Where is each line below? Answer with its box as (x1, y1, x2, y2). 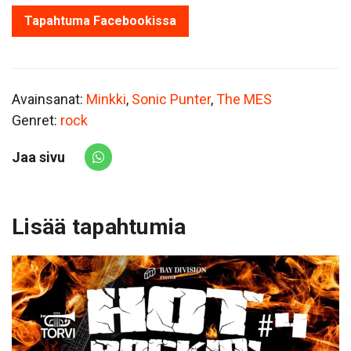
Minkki (86, 91, 126, 108)
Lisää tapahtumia (12, 214, 186, 241)
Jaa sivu (12, 149, 65, 166)
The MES (216, 91, 272, 108)
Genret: (12, 112, 60, 129)
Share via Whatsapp (97, 158, 219, 175)
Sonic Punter (132, 91, 211, 108)
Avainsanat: (12, 91, 86, 108)
